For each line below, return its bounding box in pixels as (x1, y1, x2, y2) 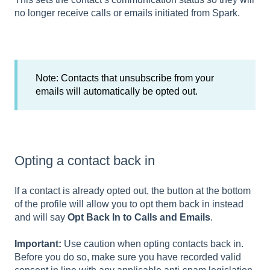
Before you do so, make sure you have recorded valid (14, 251, 241, 262)
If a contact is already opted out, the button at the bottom (14, 185, 251, 196)
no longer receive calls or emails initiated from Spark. (14, 7, 240, 18)
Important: (14, 238, 61, 249)
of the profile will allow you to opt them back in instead (14, 198, 243, 209)
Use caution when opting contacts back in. (61, 238, 243, 249)
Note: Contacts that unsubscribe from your (36, 73, 214, 84)
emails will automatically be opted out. (36, 86, 198, 97)
